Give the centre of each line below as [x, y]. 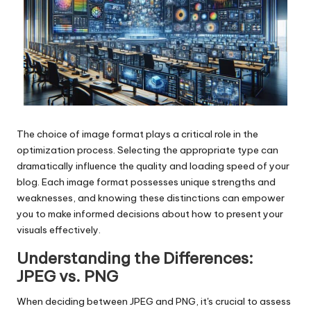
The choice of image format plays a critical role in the [137, 134]
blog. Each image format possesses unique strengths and [146, 182]
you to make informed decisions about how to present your [150, 214]
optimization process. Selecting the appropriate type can [148, 150]
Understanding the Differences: [135, 259]
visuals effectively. [59, 230]
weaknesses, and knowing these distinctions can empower [151, 198]
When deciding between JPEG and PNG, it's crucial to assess [154, 302]
